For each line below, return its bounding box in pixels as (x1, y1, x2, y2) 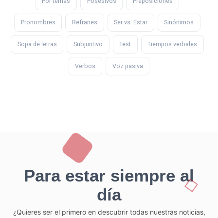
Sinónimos (164, 18, 194, 26)
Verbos (75, 62, 96, 70)
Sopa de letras (17, 40, 57, 48)
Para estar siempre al (24, 165, 194, 185)
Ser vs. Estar (114, 18, 148, 26)
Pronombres (20, 18, 55, 26)
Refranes (72, 18, 97, 26)
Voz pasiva (112, 62, 143, 70)
